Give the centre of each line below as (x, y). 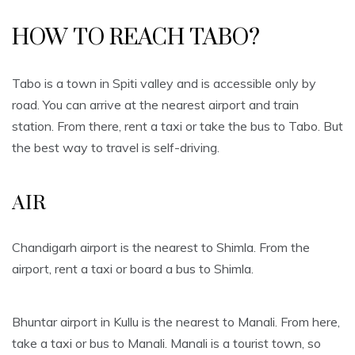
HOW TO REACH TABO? (136, 38)
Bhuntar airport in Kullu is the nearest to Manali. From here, (176, 322)
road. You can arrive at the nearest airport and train (155, 105)
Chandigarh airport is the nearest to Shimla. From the (161, 248)
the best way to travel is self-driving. (116, 148)
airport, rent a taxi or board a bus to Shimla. (133, 269)
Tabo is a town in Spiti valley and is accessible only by (164, 84)
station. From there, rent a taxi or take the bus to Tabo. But (177, 126)
